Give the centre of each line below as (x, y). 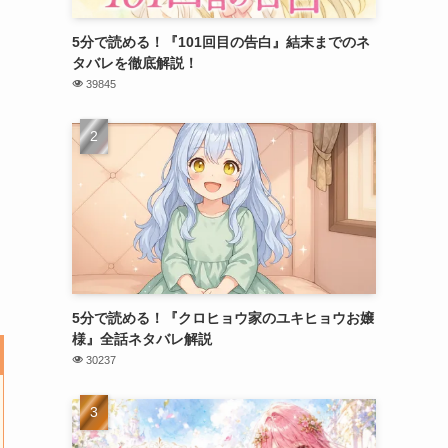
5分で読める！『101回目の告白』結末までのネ (221, 41)
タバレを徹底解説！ (135, 62)
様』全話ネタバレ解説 (142, 338)
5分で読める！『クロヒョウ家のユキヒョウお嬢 (223, 317)
